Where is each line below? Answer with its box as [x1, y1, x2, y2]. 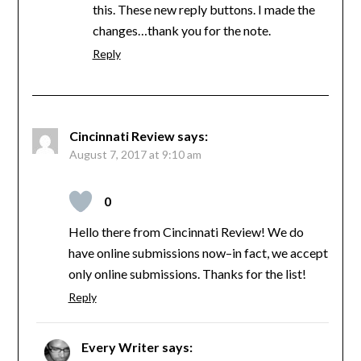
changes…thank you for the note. [92, 22, 271, 38]
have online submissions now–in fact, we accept [68, 244, 328, 260]
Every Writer [81, 338, 160, 355]
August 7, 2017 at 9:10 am [68, 147, 201, 161]
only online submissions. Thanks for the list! [68, 265, 306, 281]
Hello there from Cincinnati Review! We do [68, 223, 304, 239]
